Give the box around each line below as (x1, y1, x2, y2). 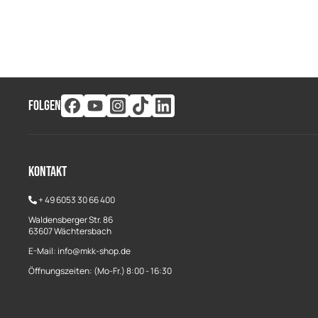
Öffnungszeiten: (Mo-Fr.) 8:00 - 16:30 (28, 265, 172, 277)
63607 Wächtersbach (28, 225, 111, 237)
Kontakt (28, 163, 67, 180)
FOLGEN (28, 97, 61, 114)
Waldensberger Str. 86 (28, 214, 113, 226)
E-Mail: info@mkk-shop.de (28, 245, 131, 257)
